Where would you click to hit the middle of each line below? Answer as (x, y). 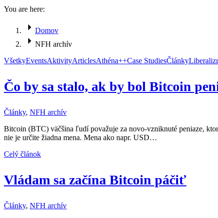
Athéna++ (111, 60)
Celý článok (22, 154)
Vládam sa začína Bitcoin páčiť (95, 180)
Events (36, 60)
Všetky (15, 60)
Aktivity (59, 60)
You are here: (24, 9)
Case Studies (147, 60)
